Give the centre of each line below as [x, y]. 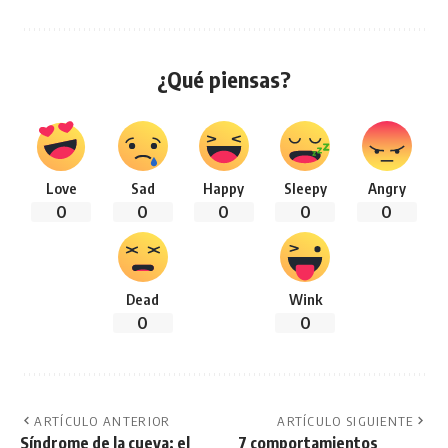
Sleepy [305, 187]
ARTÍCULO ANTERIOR [102, 420]
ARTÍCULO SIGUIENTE [345, 420]
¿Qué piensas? [224, 78]
